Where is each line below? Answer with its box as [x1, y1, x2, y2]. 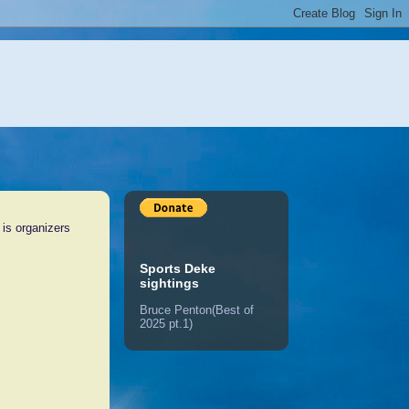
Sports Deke [140, 261, 215, 277]
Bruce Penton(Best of [140, 302, 254, 317]
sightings [140, 276, 199, 291]
